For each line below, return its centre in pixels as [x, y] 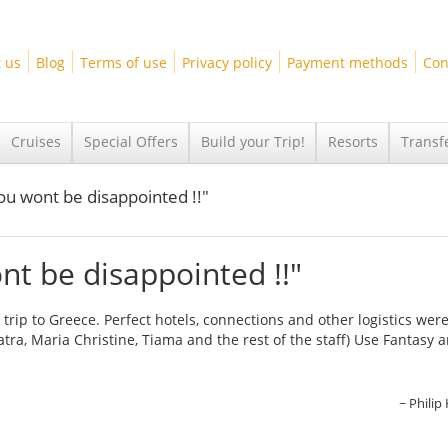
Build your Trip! [253, 141]
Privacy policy [226, 62]
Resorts [353, 141]
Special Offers [131, 141]
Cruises [36, 141]
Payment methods [347, 62]
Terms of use [123, 62]
